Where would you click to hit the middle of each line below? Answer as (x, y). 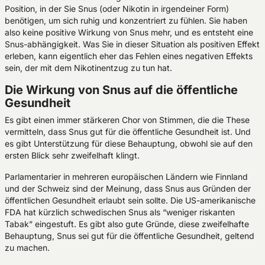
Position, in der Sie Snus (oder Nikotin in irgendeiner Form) (117, 9)
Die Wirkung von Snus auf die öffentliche (121, 90)
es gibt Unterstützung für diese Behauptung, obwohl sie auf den (129, 143)
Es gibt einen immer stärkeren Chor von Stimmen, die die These (127, 120)
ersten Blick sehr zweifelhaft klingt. (72, 155)
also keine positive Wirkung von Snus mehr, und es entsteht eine (129, 32)
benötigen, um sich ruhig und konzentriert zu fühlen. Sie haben (126, 20)
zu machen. (27, 248)
